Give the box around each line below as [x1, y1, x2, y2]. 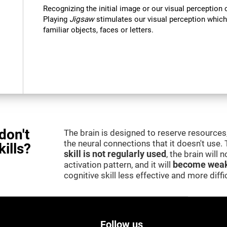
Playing [43, 15, 70, 24]
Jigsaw [69, 15, 95, 24]
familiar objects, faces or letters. [43, 25, 154, 35]
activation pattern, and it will [64, 160, 173, 170]
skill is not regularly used [64, 149, 166, 160]
